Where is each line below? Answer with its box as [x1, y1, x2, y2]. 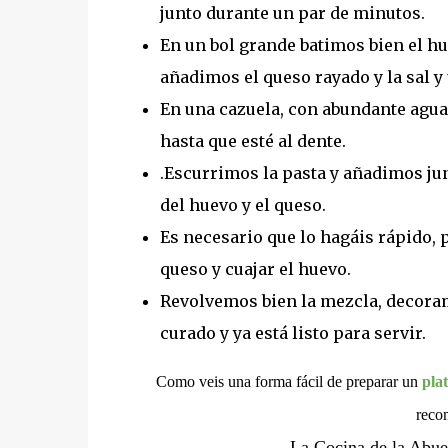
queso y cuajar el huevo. [159, 259, 351, 279]
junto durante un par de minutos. [159, 3, 425, 23]
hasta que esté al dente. [159, 131, 346, 151]
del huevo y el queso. [159, 195, 326, 215]
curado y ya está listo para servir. [159, 323, 426, 343]
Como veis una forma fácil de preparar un [155, 373, 422, 390]
